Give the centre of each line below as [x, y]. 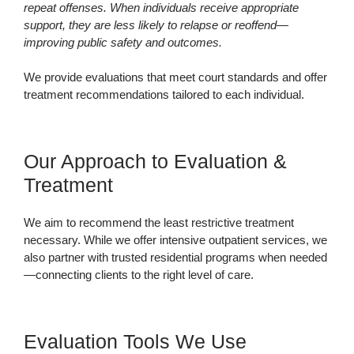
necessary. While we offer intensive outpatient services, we [175, 240]
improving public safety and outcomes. [123, 43]
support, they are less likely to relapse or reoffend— [156, 25]
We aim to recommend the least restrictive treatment [159, 223]
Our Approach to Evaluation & [155, 162]
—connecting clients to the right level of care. [139, 275]
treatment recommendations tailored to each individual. [164, 95]
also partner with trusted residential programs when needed [175, 258]
